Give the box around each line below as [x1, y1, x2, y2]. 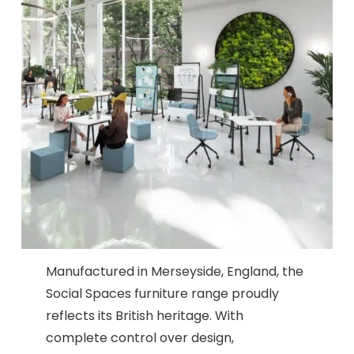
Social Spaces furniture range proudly [46, 284, 280, 303]
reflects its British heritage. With [46, 307, 244, 326]
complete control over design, [46, 329, 235, 348]
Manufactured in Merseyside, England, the [46, 262, 304, 281]
